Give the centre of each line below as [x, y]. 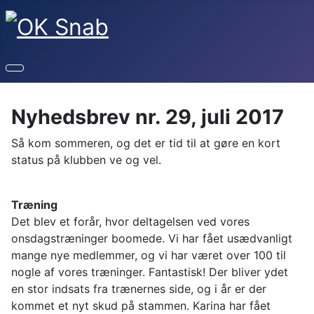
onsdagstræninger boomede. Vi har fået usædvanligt [152, 239]
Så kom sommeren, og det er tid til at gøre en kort [146, 143]
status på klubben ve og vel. [86, 160]
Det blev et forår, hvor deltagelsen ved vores [130, 222]
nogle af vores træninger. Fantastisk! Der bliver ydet [150, 272]
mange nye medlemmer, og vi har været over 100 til [149, 255]
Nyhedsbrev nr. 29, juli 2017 [148, 117]
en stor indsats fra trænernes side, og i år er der [139, 289]
